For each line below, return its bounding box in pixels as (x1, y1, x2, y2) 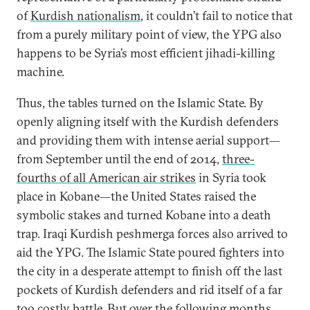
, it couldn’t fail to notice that (140, 8, 293, 24)
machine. (17, 64, 64, 80)
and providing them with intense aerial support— (17, 132, 280, 148)
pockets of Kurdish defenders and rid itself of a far (17, 282, 282, 298)
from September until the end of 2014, (17, 151, 222, 167)
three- (222, 151, 255, 167)
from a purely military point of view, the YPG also (17, 26, 282, 42)
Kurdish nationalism (30, 8, 140, 24)
